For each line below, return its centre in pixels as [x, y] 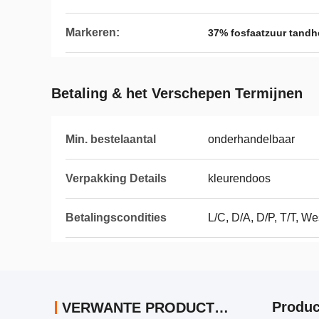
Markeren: [93, 32]
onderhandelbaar [251, 139]
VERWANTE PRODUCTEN [221, 308]
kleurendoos [239, 178]
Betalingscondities [116, 218]
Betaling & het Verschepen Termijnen [177, 93]
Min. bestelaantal [111, 139]
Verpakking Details [116, 178]
